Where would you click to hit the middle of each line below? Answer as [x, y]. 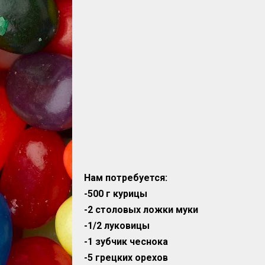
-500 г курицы [116, 194]
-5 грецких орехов [126, 258]
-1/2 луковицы [117, 226]
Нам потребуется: [126, 178]
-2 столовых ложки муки [141, 210]
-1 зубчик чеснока [126, 242]
